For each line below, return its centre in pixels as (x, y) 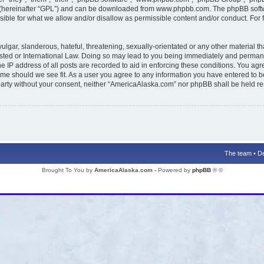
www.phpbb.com (183, 9)
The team (238, 153)
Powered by (175, 170)
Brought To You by (68, 170)
